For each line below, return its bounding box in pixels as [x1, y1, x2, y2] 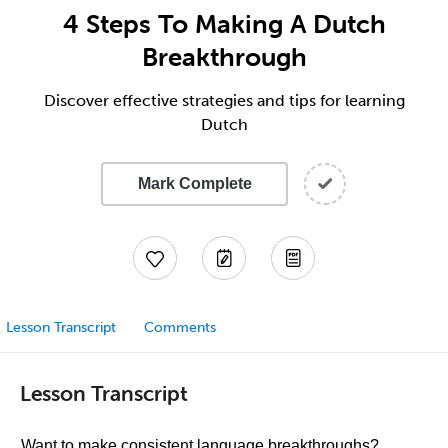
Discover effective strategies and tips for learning [43, 91, 405, 110]
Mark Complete [137, 175, 252, 192]
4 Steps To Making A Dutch [62, 8, 386, 40]
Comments [144, 319, 216, 336]
